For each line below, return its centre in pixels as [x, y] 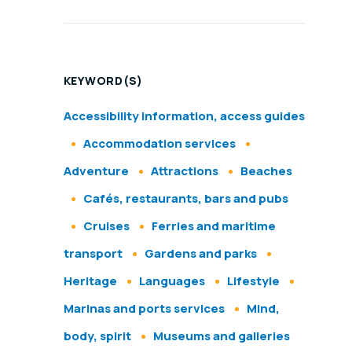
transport [93, 254]
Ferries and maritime [213, 226]
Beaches [266, 171]
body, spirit [97, 336]
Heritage [90, 281]
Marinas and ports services [144, 309]
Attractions [184, 171]
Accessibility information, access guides [184, 116]
